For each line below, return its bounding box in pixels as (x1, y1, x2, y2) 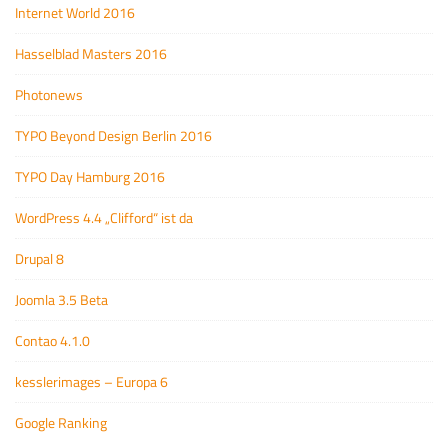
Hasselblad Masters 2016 (15, 42, 167, 64)
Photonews (15, 83, 83, 105)
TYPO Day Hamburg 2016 (15, 165, 165, 187)
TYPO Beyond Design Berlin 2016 (15, 124, 212, 146)
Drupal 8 (15, 247, 64, 269)
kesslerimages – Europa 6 (15, 370, 168, 392)
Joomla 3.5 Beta (15, 288, 108, 310)
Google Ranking (15, 411, 107, 433)
